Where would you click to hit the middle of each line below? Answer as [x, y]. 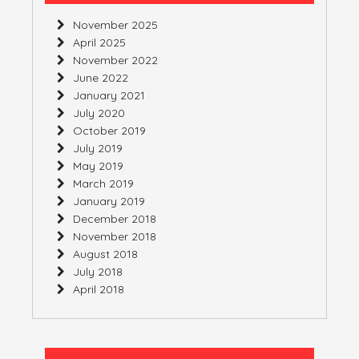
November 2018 [115, 237]
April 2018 [99, 290]
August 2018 [105, 254]
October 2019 [109, 131]
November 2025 [115, 25]
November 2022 [115, 61]
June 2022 [101, 78]
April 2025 [99, 43]
